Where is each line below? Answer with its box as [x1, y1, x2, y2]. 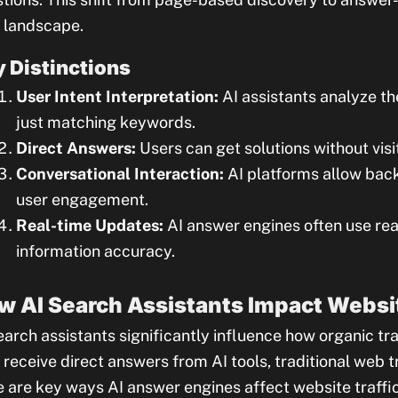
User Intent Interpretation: [16, 87, 219, 106]
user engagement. [16, 190, 148, 209]
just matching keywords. [16, 113, 195, 131]
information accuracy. [16, 242, 175, 260]
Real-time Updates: [16, 216, 163, 235]
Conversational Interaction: [16, 164, 224, 183]
